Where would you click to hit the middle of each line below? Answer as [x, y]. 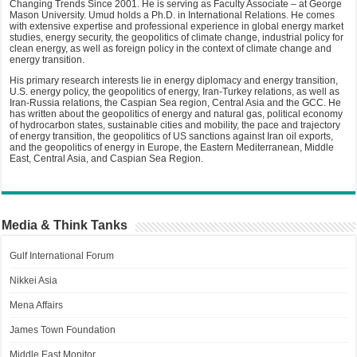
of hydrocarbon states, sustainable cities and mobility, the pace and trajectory [175, 126]
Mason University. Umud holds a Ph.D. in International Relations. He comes [173, 16]
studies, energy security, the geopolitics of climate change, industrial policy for [177, 38]
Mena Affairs [37, 306]
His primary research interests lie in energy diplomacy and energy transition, [174, 81]
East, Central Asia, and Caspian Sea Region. [107, 159]
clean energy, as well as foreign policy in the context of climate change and [171, 49]
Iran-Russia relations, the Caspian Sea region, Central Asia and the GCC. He [176, 103]
